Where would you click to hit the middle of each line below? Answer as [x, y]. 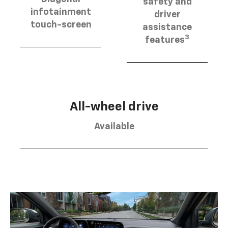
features [165, 40]
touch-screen [61, 25]
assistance [167, 27]
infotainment [61, 12]
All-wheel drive [114, 107]
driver [167, 15]
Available [114, 126]
